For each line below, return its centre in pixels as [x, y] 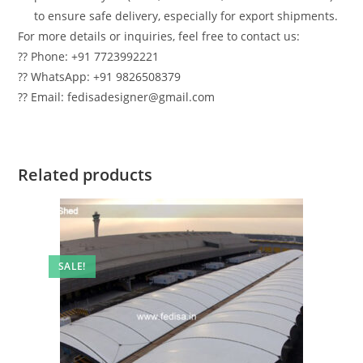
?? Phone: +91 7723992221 [89, 57]
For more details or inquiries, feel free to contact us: [159, 36]
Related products [85, 175]
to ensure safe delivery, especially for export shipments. [186, 16]
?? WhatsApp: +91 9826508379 [100, 77]
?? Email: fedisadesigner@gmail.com [117, 97]
